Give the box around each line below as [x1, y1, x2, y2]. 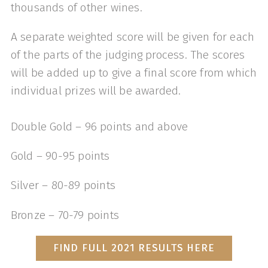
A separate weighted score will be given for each [10, 29, 255, 44]
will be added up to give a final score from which [10, 65, 257, 80]
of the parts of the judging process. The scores [10, 47, 245, 62]
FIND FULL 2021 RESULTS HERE [53, 242, 215, 255]
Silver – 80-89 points [10, 178, 115, 193]
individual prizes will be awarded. [10, 83, 181, 98]
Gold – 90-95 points [10, 149, 110, 163]
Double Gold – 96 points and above [10, 119, 188, 133]
